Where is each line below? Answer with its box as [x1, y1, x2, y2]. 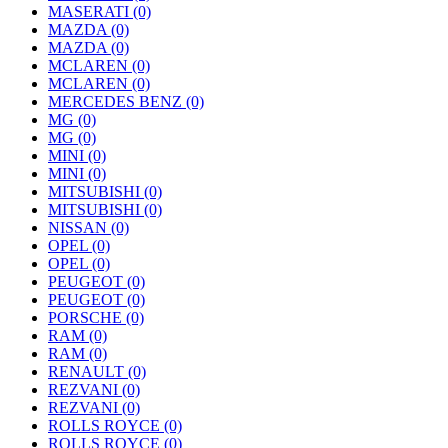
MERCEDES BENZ [48, 93, 186, 110]
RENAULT [48, 363, 128, 380]
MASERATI [48, 3, 133, 20]
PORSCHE [48, 309, 126, 326]
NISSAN [48, 219, 111, 236]
